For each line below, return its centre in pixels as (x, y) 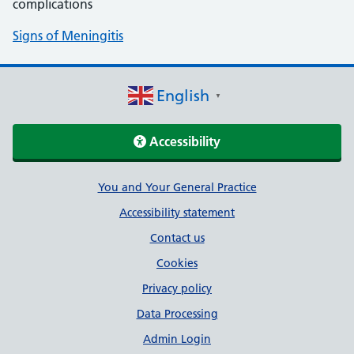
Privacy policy (177, 288)
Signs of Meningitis (68, 36)
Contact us (177, 238)
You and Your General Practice (177, 187)
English (183, 96)
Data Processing (177, 314)
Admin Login (177, 339)
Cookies (177, 263)
